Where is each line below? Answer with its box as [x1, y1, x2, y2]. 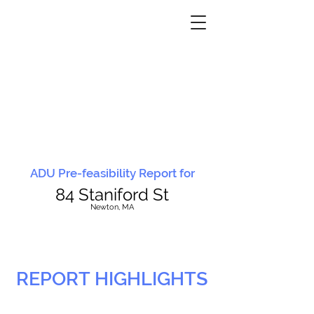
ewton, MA [96, 203, 134, 212]
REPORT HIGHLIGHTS [16, 268, 208, 289]
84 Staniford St [55, 184, 169, 205]
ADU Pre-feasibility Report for [29, 166, 195, 180]
